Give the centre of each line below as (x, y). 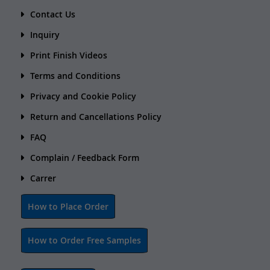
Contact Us (53, 14)
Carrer (43, 178)
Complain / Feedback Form (85, 157)
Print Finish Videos (69, 55)
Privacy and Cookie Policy (83, 96)
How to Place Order (68, 206)
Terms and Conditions (75, 75)
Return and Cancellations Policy (96, 116)
